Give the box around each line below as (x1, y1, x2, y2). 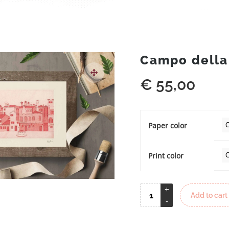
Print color (148, 151, 184, 161)
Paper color (148, 121, 187, 130)
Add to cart (191, 191, 227, 199)
